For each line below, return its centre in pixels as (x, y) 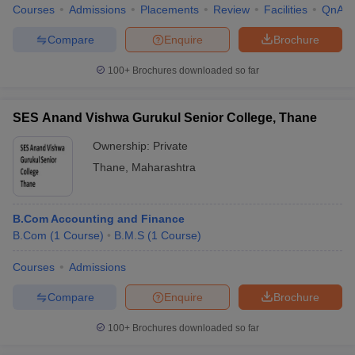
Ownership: (123, 146)
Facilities (286, 10)
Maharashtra (164, 167)
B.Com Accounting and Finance (99, 219)
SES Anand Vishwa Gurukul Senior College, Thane (165, 118)
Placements (170, 10)
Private (170, 146)
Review (231, 10)
